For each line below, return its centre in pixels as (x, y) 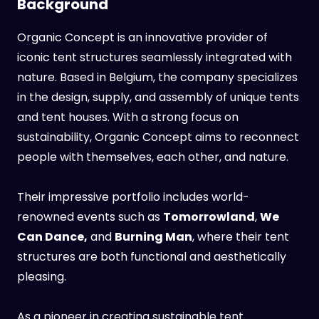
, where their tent (241, 237)
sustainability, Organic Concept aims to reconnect (158, 137)
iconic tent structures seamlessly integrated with (155, 57)
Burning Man (153, 237)
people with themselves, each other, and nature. (153, 157)
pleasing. (42, 277)
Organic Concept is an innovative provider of (142, 37)
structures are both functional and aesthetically (152, 257)
